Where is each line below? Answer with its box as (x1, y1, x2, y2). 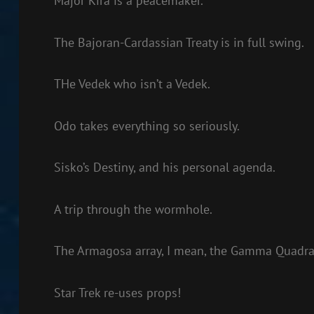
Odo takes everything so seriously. (53, 117, 240, 134)
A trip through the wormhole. (53, 200, 212, 217)
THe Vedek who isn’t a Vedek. (53, 76, 210, 92)
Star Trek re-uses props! (53, 284, 181, 301)
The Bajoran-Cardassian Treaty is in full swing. (53, 34, 304, 50)
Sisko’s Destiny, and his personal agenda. (53, 159, 275, 175)
